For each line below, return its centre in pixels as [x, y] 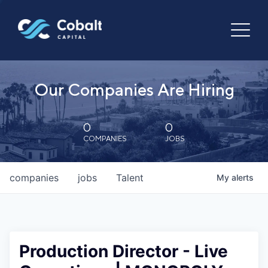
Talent [130, 178]
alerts [243, 177]
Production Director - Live [124, 251]
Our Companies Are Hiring [134, 89]
